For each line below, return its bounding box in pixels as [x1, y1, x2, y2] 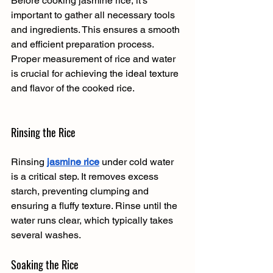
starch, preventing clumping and [11, 185, 151, 197]
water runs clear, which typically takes [11, 214, 175, 226]
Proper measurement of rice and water [11, 52, 178, 65]
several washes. [11, 229, 81, 241]
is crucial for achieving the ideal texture [11, 67, 181, 79]
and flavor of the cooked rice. [11, 82, 135, 94]
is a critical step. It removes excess [11, 170, 161, 182]
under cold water [99, 155, 176, 168]
